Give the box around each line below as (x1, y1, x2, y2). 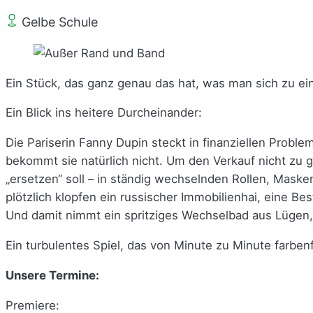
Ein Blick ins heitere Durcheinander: (6, 105, 202, 120)
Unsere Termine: (6, 268, 99, 282)
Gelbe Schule (18, 14, 98, 29)
